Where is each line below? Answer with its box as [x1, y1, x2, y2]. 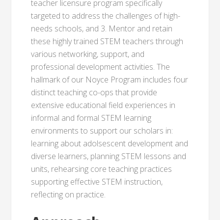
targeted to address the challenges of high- [31, 10, 181, 21]
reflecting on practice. [31, 189, 106, 200]
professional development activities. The [31, 61, 170, 72]
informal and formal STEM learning [31, 112, 152, 123]
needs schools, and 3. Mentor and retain [31, 23, 173, 34]
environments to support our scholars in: [31, 125, 173, 136]
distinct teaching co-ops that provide [31, 87, 158, 98]
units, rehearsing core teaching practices [31, 164, 172, 174]
